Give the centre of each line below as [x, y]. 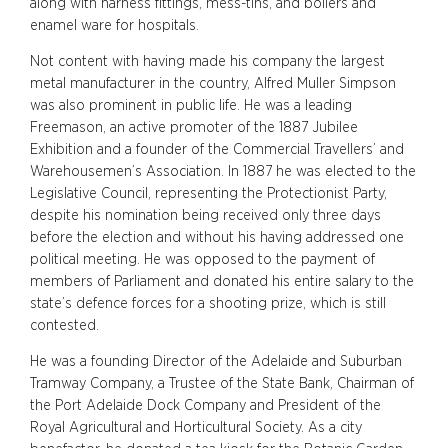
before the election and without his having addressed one [217, 237]
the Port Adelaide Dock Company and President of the [205, 405]
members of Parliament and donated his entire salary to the [222, 281]
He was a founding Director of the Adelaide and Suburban [216, 361]
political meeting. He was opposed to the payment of [202, 259]
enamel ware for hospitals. [114, 25]
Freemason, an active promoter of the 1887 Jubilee [194, 127]
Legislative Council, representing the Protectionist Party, [208, 193]
